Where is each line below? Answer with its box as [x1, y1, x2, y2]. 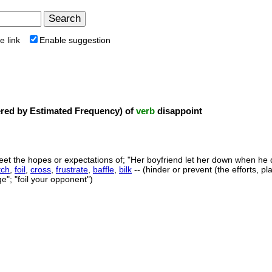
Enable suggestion [39, 35, 110, 45]
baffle [93, 165, 114, 174]
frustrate [56, 165, 88, 174]
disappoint [155, 106, 202, 116]
